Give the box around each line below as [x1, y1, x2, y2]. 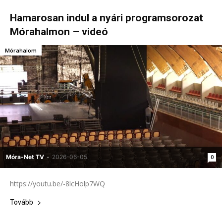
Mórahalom [5, 47, 37, 55]
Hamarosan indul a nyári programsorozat [10, 12, 203, 24]
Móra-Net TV [6, 153, 44, 161]
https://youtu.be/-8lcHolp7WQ [10, 179, 109, 189]
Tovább [10, 198, 33, 207]
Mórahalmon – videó [10, 26, 108, 38]
